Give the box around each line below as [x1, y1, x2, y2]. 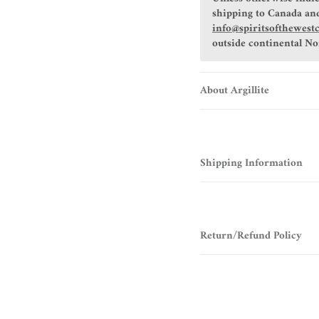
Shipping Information [199, 153, 303, 173]
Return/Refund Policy [199, 226, 302, 246]
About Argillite [199, 80, 269, 100]
